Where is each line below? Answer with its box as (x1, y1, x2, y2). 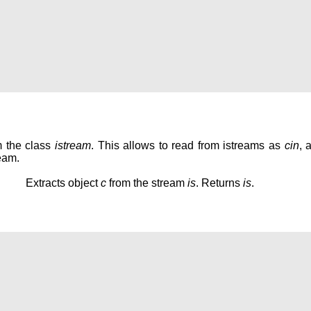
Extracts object (26, 176, 101, 189)
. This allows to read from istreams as (90, 139, 285, 151)
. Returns (196, 176, 243, 189)
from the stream (106, 176, 187, 189)
